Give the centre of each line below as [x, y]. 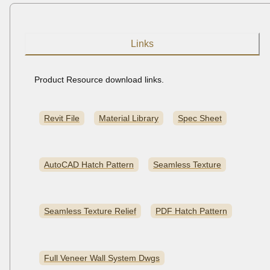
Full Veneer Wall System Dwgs [102, 258]
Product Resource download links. [99, 80]
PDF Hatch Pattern [191, 211]
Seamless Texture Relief [90, 211]
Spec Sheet [200, 118]
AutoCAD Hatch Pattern [89, 165]
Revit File [62, 118]
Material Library [129, 118]
